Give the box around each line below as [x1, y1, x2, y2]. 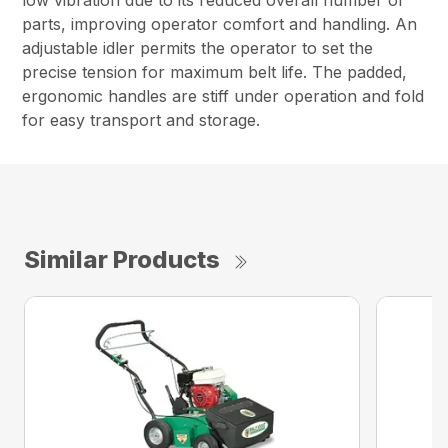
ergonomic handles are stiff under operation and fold [22, 86, 425, 107]
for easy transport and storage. [22, 110, 261, 131]
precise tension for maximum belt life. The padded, [22, 62, 408, 83]
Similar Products [24, 245, 220, 275]
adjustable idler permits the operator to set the [22, 38, 374, 59]
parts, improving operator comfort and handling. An [22, 14, 418, 35]
